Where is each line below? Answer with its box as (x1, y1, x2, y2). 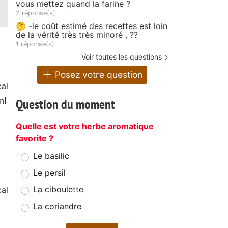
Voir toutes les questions (81, 52, 162, 61)
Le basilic (33, 150, 69, 161)
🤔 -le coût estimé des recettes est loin (16, 21, 167, 31)
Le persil (33, 167, 66, 178)
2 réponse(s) (16, 9, 55, 17)
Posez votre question (52, 69, 143, 80)
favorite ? (16, 133, 53, 144)
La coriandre (33, 201, 81, 211)
